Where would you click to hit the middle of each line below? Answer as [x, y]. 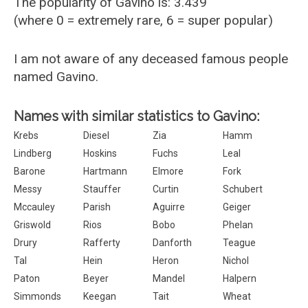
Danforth [173, 243]
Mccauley [34, 207]
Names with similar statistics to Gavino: [136, 116]
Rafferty [102, 243]
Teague [239, 243]
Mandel [169, 278]
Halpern [239, 278]
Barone [30, 171]
